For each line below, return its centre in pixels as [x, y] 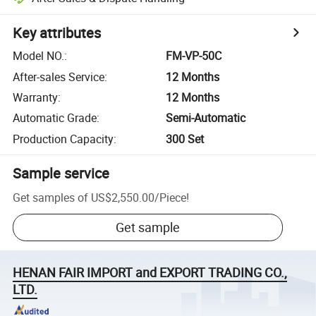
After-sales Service [59, 77]
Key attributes [57, 33]
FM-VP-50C [194, 56]
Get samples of [51, 197]
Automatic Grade [55, 118]
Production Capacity [63, 139]
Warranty [36, 97]
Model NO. [39, 56]
